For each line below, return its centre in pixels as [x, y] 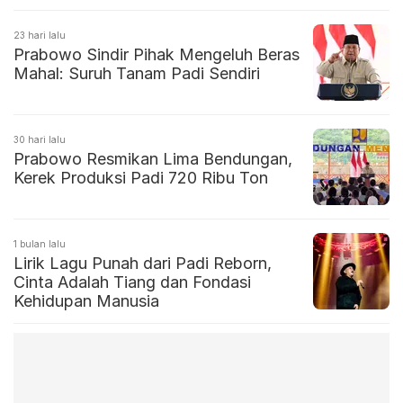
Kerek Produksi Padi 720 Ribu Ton [141, 178]
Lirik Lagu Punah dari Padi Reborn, [143, 264]
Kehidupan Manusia [86, 301]
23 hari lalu [40, 36]
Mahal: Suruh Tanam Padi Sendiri [137, 74]
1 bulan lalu [40, 244]
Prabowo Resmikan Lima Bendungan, [153, 159]
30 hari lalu [40, 140]
